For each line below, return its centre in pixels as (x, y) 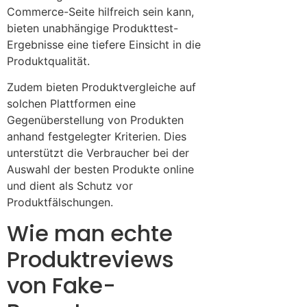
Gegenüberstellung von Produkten (95, 120)
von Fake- (61, 285)
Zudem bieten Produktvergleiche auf (101, 87)
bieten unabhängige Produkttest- (93, 28)
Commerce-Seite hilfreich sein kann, (100, 11)
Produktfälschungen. (60, 202)
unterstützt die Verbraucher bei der (98, 153)
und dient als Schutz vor (70, 186)
